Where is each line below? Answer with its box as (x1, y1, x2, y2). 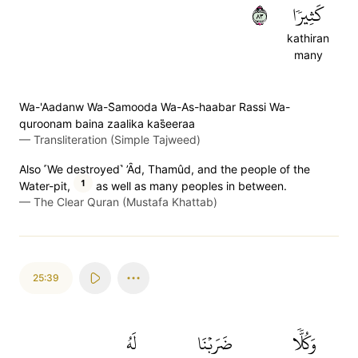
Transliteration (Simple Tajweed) (34, 133, 201, 146)
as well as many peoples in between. (93, 179, 287, 193)
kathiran (287, 31, 329, 45)
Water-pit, (19, 179, 70, 193)
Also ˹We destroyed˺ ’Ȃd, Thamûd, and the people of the (19, 162, 310, 176)
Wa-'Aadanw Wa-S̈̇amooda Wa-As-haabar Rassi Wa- (19, 100, 290, 113)
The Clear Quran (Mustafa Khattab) (34, 195, 217, 209)
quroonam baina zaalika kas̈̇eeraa (19, 117, 195, 130)
